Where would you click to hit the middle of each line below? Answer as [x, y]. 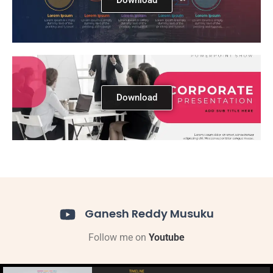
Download [136, 97]
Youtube [167, 237]
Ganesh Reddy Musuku [149, 213]
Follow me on [119, 237]
